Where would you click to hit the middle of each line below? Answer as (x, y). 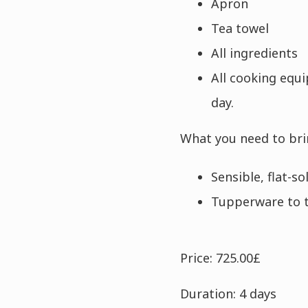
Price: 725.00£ (220, 258)
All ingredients (254, 53)
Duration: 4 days (228, 294)
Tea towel (240, 28)
